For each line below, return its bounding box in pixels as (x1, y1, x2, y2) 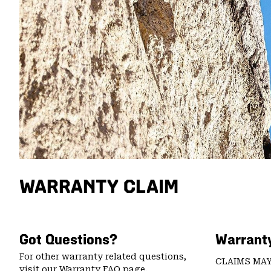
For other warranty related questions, (19, 252, 186, 261)
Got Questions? (19, 230, 117, 248)
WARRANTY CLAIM (19, 175, 178, 198)
